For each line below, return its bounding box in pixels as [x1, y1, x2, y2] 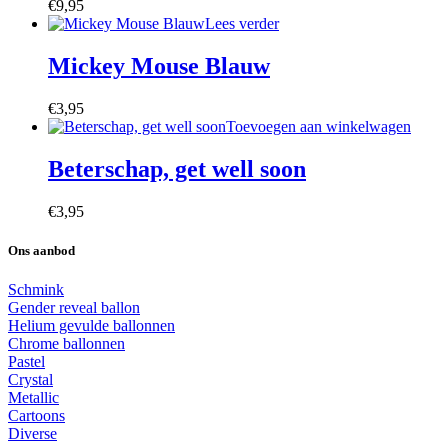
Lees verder [205, 15, 279, 33]
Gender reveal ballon [8, 299, 140, 317]
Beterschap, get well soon [48, 155, 306, 182]
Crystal [8, 371, 53, 389]
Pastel [8, 353, 45, 371]
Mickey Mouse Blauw [48, 53, 270, 80]
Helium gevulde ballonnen [8, 317, 175, 335]
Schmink [8, 281, 64, 299]
